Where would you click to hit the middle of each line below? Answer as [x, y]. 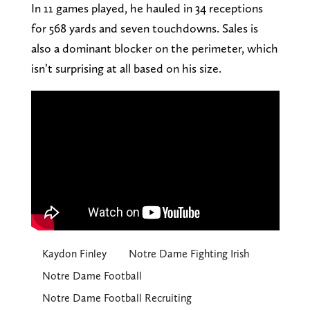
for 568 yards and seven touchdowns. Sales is [144, 28]
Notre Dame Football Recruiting [117, 298]
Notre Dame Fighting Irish [189, 254]
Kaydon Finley [74, 254]
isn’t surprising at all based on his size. [126, 69]
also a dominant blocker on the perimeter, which [154, 48]
